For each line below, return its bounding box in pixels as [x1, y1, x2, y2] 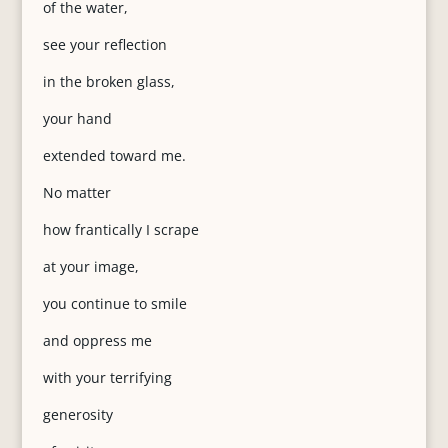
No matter [42, 183, 111, 202]
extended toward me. [42, 146, 186, 165]
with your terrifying [42, 368, 172, 387]
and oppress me [42, 331, 152, 350]
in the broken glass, [42, 72, 175, 91]
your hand [42, 109, 112, 128]
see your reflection [42, 35, 167, 54]
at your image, [42, 257, 139, 276]
